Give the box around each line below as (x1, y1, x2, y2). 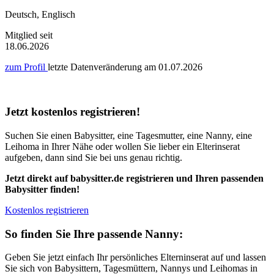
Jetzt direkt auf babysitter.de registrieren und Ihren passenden (5, 172, 264, 183)
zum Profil (5, 62, 48, 73)
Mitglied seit (5, 30, 53, 41)
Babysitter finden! (5, 183, 80, 194)
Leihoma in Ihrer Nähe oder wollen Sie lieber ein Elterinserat (5, 141, 240, 152)
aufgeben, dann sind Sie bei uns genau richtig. (5, 152, 182, 163)
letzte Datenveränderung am (48, 62, 156, 73)
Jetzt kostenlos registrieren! (5, 105, 140, 119)
